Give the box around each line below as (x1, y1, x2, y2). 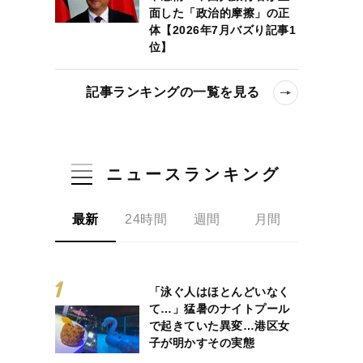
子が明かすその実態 (148, 336, 255, 350)
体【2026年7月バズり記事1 (148, 23, 297, 36)
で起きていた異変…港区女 (148, 319, 290, 333)
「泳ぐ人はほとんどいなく (148, 285, 290, 299)
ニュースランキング (106, 165, 282, 183)
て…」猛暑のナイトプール (148, 302, 290, 316)
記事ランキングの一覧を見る (86, 85, 260, 99)
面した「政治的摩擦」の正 (148, 6, 290, 19)
